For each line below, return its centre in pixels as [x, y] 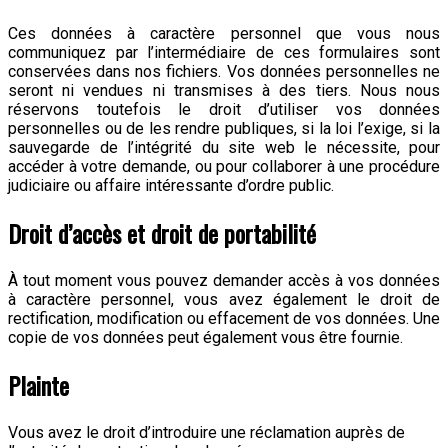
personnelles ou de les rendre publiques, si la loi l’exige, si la [224, 129]
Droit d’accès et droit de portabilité [162, 233]
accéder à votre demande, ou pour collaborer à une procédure [224, 167]
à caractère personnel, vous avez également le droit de [224, 300]
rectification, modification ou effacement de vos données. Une [224, 319]
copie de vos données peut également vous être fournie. [205, 338]
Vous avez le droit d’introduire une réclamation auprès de [206, 432]
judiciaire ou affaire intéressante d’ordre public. [171, 186]
